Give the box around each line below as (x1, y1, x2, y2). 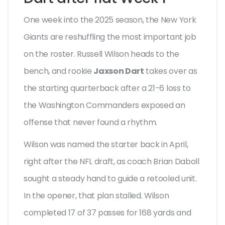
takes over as (144, 65, 197, 77)
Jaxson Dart (93, 65, 144, 77)
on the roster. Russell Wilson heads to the (24, 48, 179, 60)
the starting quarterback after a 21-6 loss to (24, 82, 191, 94)
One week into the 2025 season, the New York (24, 14, 196, 26)
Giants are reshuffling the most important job (24, 31, 196, 43)
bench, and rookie (24, 65, 94, 77)
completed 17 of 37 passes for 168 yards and (24, 207, 191, 219)
